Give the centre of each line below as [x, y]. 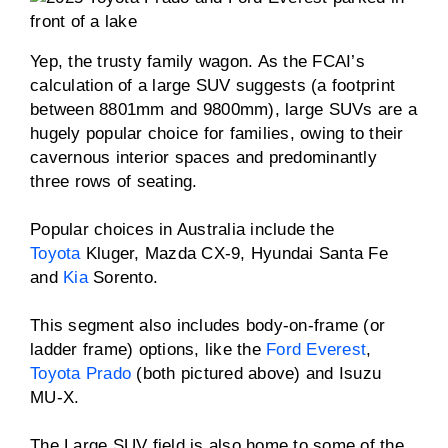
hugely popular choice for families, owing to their [217, 133]
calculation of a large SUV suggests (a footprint [212, 85]
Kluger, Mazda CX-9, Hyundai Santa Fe [234, 253]
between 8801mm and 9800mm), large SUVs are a [223, 109]
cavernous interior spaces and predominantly [203, 157]
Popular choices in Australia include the [182, 229]
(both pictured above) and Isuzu [256, 373]
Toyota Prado [80, 373]
